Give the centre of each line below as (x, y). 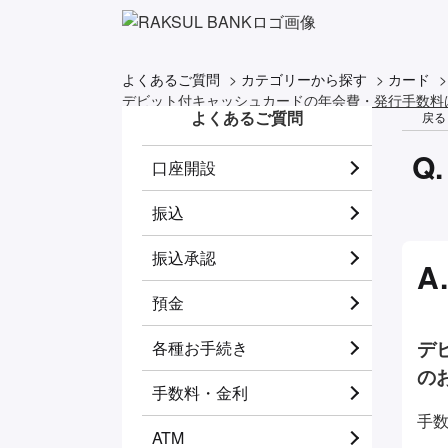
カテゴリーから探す (304, 79)
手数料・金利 (200, 392)
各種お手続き (200, 347)
